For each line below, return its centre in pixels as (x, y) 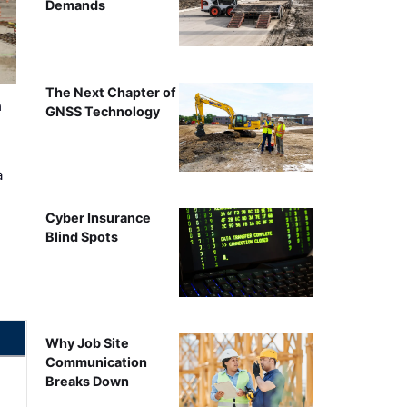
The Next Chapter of (110, 92)
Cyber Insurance (98, 218)
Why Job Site (87, 343)
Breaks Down (87, 382)
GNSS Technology (102, 111)
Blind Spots (81, 237)
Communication (96, 362)
